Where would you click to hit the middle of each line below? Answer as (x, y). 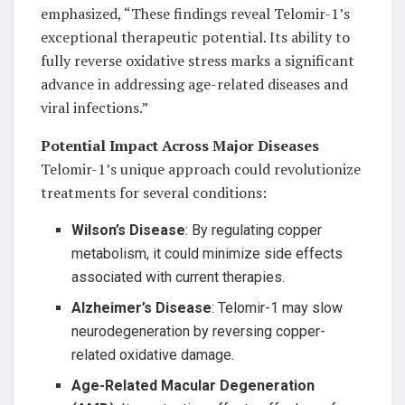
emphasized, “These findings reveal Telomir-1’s (195, 13)
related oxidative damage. (153, 354)
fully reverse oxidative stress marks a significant (198, 60)
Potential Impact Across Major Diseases (180, 145)
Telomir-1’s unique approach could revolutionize (201, 169)
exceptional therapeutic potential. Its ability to (195, 37)
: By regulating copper (254, 230)
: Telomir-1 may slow (278, 307)
